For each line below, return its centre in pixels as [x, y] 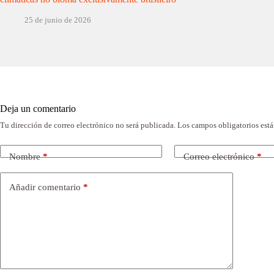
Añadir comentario [45, 187]
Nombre [25, 157]
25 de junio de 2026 [58, 20]
